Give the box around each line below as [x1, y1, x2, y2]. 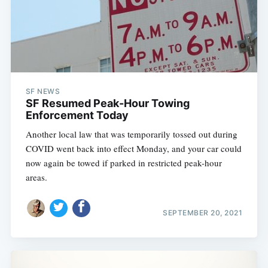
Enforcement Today [25, 109, 129, 122]
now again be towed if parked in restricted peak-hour [25, 157, 222, 169]
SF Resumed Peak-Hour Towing [25, 97, 190, 110]
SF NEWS [25, 87, 60, 96]
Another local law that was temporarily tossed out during [25, 128, 237, 141]
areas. [25, 171, 47, 184]
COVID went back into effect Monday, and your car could [25, 142, 242, 155]
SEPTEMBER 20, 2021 [163, 208, 243, 217]
